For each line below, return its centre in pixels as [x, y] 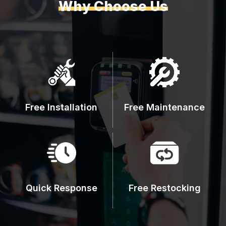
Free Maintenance [164, 107]
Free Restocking [164, 188]
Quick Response [61, 188]
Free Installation [61, 107]
